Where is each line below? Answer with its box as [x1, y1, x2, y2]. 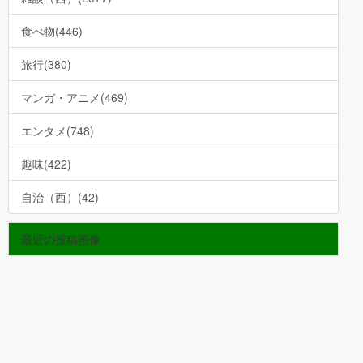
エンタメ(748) [21, 122, 94, 139]
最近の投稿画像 [21, 231, 100, 248]
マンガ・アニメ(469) [21, 89, 128, 106]
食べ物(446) [21, 23, 83, 40]
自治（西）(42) [21, 189, 99, 206]
